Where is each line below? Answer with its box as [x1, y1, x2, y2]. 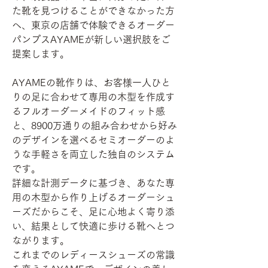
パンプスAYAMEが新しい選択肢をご [12, 35, 170, 45]
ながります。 [12, 236, 69, 246]
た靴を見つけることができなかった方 [12, 6, 175, 16]
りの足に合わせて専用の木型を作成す [12, 92, 175, 102]
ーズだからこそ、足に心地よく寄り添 [12, 207, 175, 217]
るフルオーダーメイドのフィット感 [12, 106, 165, 117]
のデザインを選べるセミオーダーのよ [12, 135, 175, 145]
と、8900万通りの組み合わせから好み [12, 121, 177, 131]
